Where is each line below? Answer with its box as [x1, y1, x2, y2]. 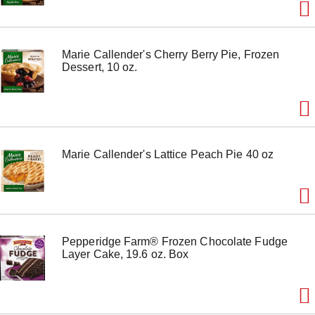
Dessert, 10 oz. [62, 61, 138, 74]
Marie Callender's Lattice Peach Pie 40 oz [62, 148, 274, 161]
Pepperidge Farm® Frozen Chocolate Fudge [62, 236, 288, 248]
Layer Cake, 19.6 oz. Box [62, 248, 189, 261]
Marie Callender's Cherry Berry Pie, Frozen [62, 49, 280, 61]
